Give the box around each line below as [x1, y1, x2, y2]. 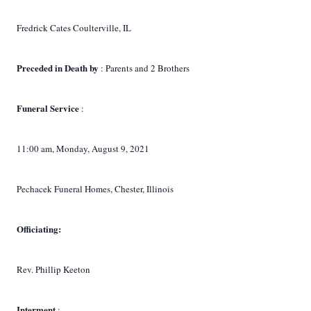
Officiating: [17, 222, 61, 235]
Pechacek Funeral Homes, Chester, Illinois [17, 183, 174, 195]
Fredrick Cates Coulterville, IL [17, 22, 131, 34]
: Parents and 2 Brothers [101, 62, 190, 74]
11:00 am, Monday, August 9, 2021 [17, 142, 149, 155]
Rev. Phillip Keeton [17, 263, 90, 276]
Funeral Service [17, 101, 81, 115]
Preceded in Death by [17, 61, 101, 74]
